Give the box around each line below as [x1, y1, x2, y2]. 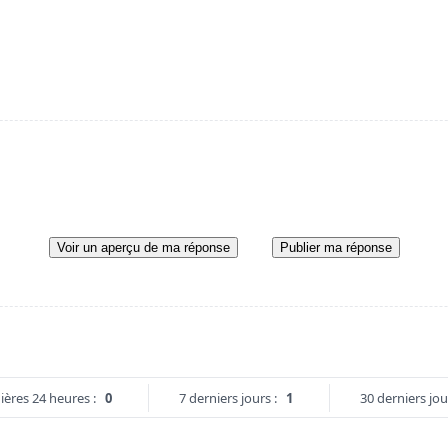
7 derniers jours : [179, 389, 277, 408]
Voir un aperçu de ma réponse [56, 240, 230, 256]
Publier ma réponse [279, 240, 392, 256]
